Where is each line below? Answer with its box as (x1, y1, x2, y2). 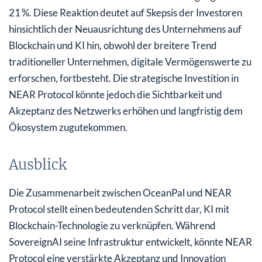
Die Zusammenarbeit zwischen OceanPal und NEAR (9, 186, 232, 199)
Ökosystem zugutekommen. (9, 120, 127, 133)
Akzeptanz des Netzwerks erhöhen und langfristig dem (9, 104, 243, 117)
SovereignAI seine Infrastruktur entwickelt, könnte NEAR (9, 235, 252, 248)
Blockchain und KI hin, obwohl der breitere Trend (9, 39, 217, 51)
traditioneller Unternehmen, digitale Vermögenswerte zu (9, 55, 251, 68)
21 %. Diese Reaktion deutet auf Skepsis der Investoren (9, 6, 242, 19)
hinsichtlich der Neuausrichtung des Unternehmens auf (9, 22, 242, 35)
